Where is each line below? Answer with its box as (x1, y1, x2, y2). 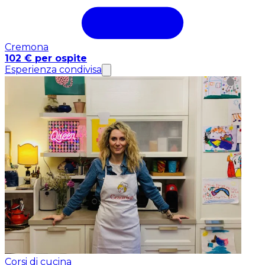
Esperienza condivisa (5, 64, 102, 76)
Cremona (5, 41, 49, 53)
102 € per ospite (5, 53, 87, 64)
